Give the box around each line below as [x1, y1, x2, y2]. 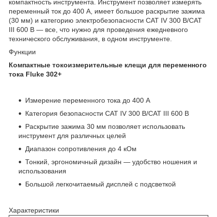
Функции [9, 47, 36, 56]
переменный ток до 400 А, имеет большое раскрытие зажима [9, 7, 205, 15]
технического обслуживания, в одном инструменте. [9, 34, 172, 43]
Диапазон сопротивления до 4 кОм [25, 144, 137, 153]
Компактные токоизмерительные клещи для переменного [9, 61, 207, 69]
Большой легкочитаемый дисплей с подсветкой [25, 180, 176, 188]
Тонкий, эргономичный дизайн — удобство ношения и [25, 157, 197, 166]
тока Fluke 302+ [9, 70, 62, 78]
